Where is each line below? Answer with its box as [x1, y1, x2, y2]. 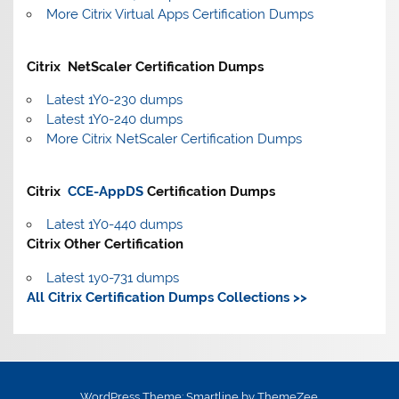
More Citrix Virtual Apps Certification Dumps [45, 5, 313, 22]
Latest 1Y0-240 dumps [45, 110, 183, 127]
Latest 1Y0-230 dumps [45, 91, 183, 108]
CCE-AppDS [68, 183, 144, 200]
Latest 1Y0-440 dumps [45, 216, 183, 233]
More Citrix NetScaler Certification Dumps [45, 130, 302, 147]
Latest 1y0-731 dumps [45, 269, 179, 286]
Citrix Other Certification [27, 236, 184, 253]
